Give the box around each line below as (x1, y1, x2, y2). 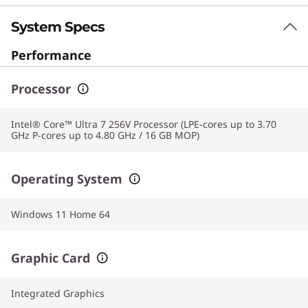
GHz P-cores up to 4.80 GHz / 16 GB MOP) (11, 128, 199, 142)
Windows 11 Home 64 (11, 207, 110, 221)
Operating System (11, 170, 122, 187)
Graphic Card (11, 249, 90, 266)
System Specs (11, 18, 104, 35)
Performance (11, 46, 91, 63)
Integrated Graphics (11, 286, 104, 300)
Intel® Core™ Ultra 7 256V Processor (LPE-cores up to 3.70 (11, 117, 276, 131)
